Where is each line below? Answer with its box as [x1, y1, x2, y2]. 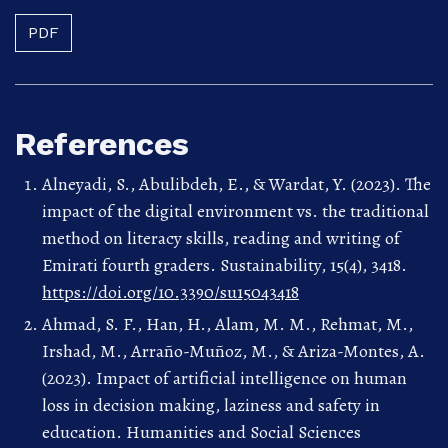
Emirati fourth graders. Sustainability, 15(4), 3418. [42, 253, 407, 278]
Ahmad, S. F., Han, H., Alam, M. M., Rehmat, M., [42, 311, 413, 336]
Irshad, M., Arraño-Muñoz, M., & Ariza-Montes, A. [42, 338, 425, 363]
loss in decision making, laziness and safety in [42, 392, 380, 417]
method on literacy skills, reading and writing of [42, 226, 400, 251]
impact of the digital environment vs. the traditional [42, 199, 429, 224]
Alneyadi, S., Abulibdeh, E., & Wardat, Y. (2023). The [42, 172, 431, 197]
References [15, 125, 188, 164]
